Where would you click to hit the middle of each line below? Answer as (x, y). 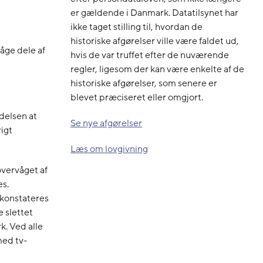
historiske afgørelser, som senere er (144, 83)
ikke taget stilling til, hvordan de (136, 27)
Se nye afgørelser (106, 123)
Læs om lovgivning (109, 149)
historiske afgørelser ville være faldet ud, (155, 41)
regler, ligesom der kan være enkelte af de (157, 69)
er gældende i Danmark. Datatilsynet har (154, 13)
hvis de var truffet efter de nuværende (150, 55)
